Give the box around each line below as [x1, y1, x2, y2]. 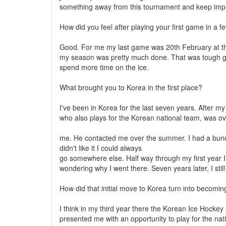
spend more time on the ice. [60, 62, 149, 72]
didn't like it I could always [60, 143, 142, 153]
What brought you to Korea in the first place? [60, 82, 202, 92]
